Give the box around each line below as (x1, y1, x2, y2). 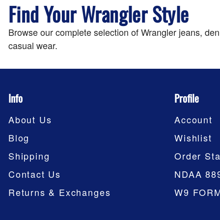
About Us (8, 113, 52, 126)
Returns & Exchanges (8, 186, 111, 199)
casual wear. (8, 39, 57, 52)
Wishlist (174, 131, 212, 144)
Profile (174, 90, 199, 106)
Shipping (8, 149, 50, 163)
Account (174, 113, 213, 126)
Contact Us (8, 167, 61, 181)
